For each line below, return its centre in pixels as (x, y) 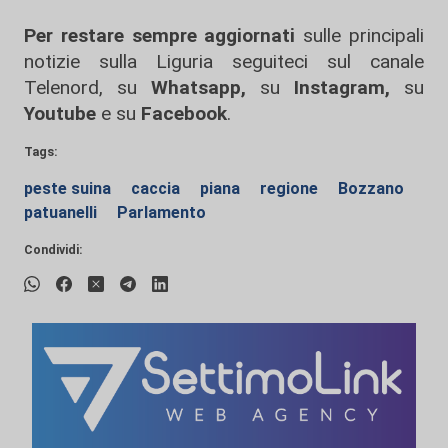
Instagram (332, 87)
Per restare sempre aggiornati (160, 35)
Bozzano (371, 188)
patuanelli (62, 212)
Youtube (60, 113)
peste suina (69, 188)
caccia (157, 188)
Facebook (184, 113)
